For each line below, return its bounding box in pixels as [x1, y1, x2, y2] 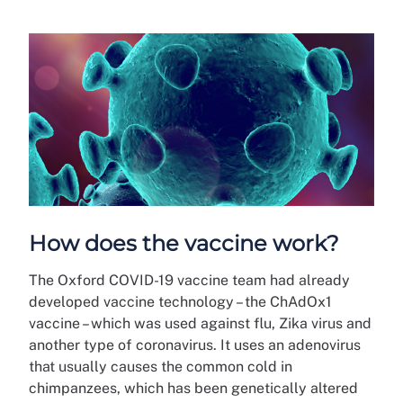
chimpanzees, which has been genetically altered [29, 379, 358, 397]
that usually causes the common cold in [29, 357, 292, 375]
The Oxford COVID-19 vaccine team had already [29, 271, 350, 289]
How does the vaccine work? [29, 229, 339, 256]
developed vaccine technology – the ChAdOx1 [29, 292, 332, 310]
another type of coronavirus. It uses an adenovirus [29, 336, 361, 354]
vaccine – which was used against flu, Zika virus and [29, 314, 372, 332]
